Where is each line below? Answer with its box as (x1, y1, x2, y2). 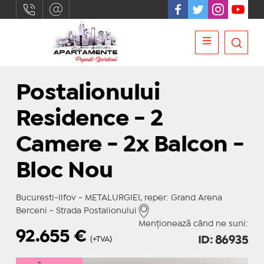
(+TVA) (90, 236, 112, 243)
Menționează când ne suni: (138, 220, 249, 227)
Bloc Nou (15, 161, 113, 181)
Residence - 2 (15, 110, 163, 129)
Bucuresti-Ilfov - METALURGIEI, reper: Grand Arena (15, 194, 222, 202)
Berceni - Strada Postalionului (15, 207, 137, 214)
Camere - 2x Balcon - (15, 136, 245, 155)
